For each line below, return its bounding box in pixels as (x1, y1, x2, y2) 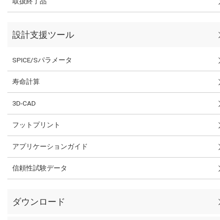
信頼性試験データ (12, 164, 67, 172)
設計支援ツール (12, 29, 74, 40)
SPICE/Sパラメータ (12, 55, 72, 64)
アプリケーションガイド (12, 142, 88, 150)
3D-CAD (12, 99, 36, 107)
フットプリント (12, 120, 60, 129)
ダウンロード (12, 196, 65, 207)
